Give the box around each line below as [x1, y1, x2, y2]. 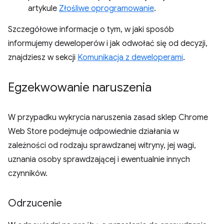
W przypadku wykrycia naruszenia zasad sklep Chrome [8, 112, 208, 122]
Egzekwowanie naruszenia [8, 79, 151, 95]
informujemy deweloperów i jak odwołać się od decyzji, [8, 38, 207, 48]
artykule [28, 3, 59, 13]
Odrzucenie [8, 196, 62, 209]
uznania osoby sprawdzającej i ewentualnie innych [8, 154, 190, 164]
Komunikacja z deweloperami [77, 52, 183, 62]
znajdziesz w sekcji [8, 52, 77, 62]
